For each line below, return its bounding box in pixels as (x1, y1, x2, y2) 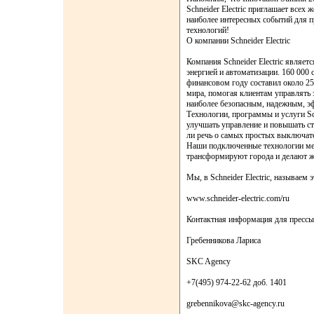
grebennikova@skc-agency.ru (186, 299, 285, 308)
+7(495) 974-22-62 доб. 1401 (186, 278, 287, 287)
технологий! (186, 25, 229, 35)
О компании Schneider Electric (186, 36, 290, 46)
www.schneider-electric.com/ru (186, 193, 289, 203)
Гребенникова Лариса (186, 235, 261, 245)
